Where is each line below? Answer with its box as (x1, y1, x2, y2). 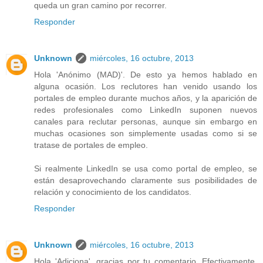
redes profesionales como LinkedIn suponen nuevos (34, 105, 257, 115)
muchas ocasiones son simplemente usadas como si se (34, 129, 257, 139)
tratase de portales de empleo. (34, 140, 148, 150)
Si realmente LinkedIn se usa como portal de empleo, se (34, 164, 257, 174)
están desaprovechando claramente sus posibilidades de (34, 176, 257, 186)
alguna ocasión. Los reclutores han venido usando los (34, 82, 257, 92)
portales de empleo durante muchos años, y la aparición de (34, 93, 257, 103)
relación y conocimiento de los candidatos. (34, 187, 191, 197)
